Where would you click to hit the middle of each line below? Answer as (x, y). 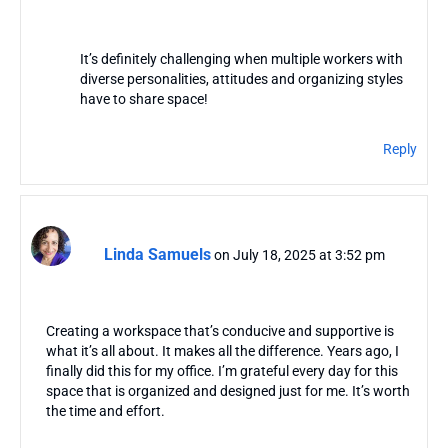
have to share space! (143, 99)
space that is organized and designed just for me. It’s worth (228, 391)
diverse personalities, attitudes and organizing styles (241, 79)
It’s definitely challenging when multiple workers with (241, 59)
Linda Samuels (157, 254)
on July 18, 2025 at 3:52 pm (299, 254)
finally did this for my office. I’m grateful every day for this (222, 371)
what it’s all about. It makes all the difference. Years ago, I (222, 351)
